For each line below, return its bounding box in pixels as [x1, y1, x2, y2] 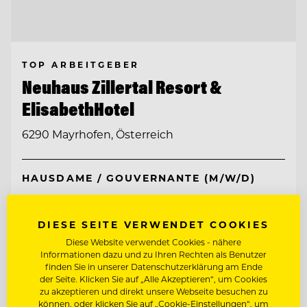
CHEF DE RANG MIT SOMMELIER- [22, 202, 225, 216]
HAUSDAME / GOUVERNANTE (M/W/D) [22, 171, 256, 185]
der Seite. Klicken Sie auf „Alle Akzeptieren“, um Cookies [40, 273, 267, 284]
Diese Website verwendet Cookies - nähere [66, 236, 241, 247]
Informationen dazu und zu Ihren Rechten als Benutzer [40, 249, 267, 260]
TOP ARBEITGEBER [22, 59, 140, 71]
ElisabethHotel [22, 97, 134, 121]
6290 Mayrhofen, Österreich [22, 126, 173, 141]
